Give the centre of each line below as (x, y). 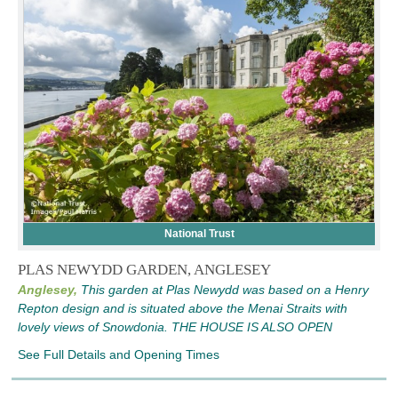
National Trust (199, 234)
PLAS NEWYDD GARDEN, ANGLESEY (144, 270)
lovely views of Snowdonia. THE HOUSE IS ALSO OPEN (175, 327)
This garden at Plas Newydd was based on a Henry (225, 290)
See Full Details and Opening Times (119, 355)
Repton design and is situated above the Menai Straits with (183, 309)
